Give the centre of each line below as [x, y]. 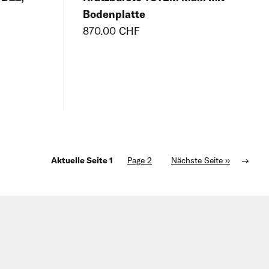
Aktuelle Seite [80, 161]
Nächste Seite [197, 161]
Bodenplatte [114, 14]
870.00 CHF [111, 31]
